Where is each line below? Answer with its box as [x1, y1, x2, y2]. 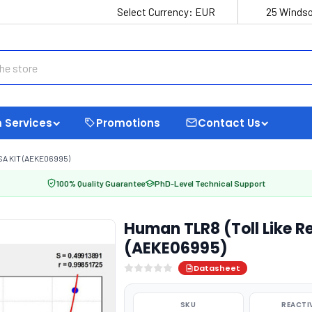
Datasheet [193, 263, 240, 274]
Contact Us [198, 115, 260, 130]
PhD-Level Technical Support [155, 178, 265, 188]
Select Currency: [117, 6, 195, 18]
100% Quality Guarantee [56, 178, 145, 188]
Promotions [96, 115, 160, 130]
